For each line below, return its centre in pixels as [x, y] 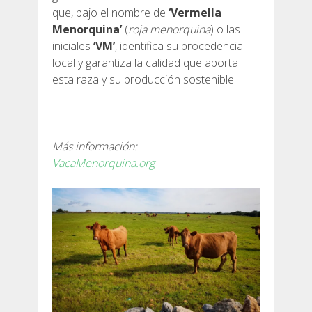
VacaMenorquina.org [103, 163]
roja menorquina [169, 29]
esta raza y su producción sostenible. [144, 79]
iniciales [73, 46]
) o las [225, 29]
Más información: [95, 146]
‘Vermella [195, 12]
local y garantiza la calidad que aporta [145, 62]
